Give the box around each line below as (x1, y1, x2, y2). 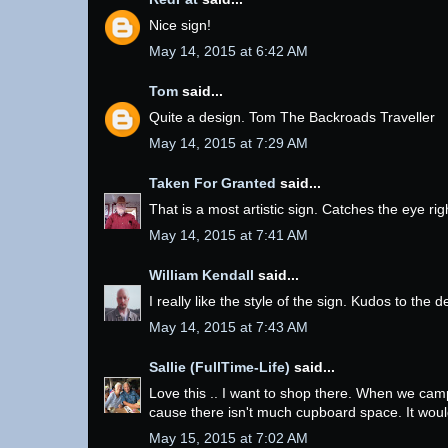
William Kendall (149, 266, 254, 283)
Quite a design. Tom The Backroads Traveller (149, 108, 435, 125)
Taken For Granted (149, 174, 276, 191)
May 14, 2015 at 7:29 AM (149, 134, 308, 151)
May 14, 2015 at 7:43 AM (149, 318, 308, 335)
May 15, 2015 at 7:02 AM (149, 429, 308, 446)
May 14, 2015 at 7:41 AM (149, 226, 308, 243)
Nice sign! (149, 16, 211, 33)
